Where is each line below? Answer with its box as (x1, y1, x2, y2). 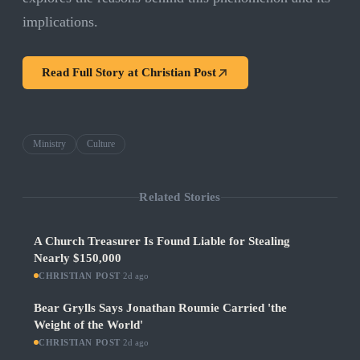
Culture (87, 138, 115, 150)
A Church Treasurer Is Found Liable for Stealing (34, 235, 290, 248)
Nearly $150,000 (34, 252, 121, 265)
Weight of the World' (34, 318, 143, 332)
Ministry (33, 138, 66, 150)
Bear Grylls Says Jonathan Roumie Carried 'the (34, 301, 287, 315)
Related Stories (139, 190, 221, 203)
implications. (22, 14, 98, 31)
